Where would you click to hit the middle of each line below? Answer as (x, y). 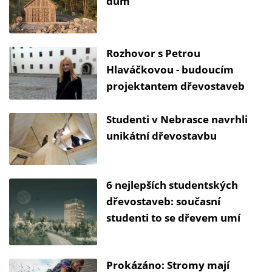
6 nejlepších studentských (172, 185)
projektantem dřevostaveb (175, 86)
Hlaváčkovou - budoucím (170, 69)
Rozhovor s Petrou (153, 53)
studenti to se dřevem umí (173, 218)
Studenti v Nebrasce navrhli (177, 119)
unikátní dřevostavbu (163, 135)
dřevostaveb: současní (163, 202)
